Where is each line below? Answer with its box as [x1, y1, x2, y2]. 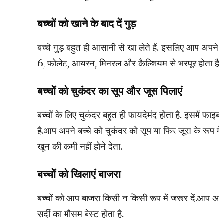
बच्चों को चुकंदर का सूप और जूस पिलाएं [37, 85, 182, 98]
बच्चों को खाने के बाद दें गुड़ [37, 17, 136, 31]
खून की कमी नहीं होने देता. [37, 140, 122, 153]
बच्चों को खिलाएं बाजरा [37, 168, 121, 181]
